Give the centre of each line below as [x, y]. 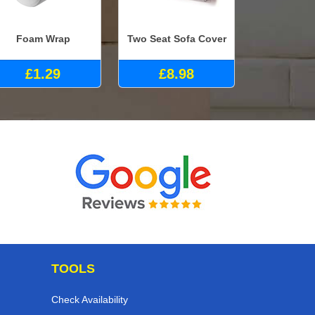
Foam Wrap [43, 38]
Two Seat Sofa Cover [176, 38]
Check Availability [90, 300]
